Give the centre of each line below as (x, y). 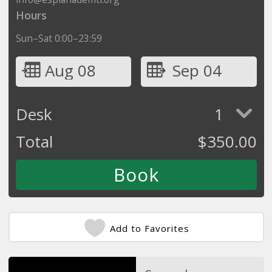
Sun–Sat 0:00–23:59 (59, 38)
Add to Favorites (150, 228)
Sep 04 (197, 70)
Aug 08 (70, 70)
